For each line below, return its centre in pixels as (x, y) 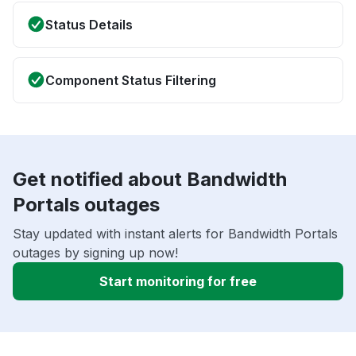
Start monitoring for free (178, 282)
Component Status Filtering (131, 81)
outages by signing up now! (95, 253)
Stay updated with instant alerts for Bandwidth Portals (175, 234)
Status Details (89, 25)
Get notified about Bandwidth (150, 180)
